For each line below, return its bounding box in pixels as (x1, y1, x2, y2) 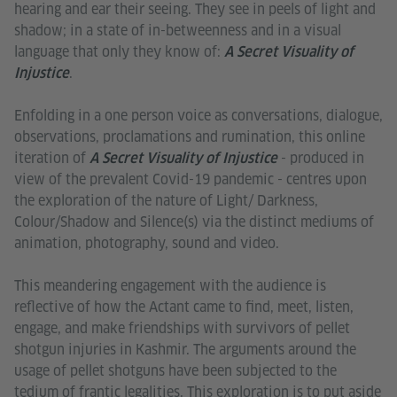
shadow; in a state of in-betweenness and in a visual (14, 21, 341, 41)
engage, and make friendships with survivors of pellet (14, 319, 350, 339)
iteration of (14, 149, 90, 168)
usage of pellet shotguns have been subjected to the (14, 362, 337, 381)
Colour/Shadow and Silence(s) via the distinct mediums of (14, 213, 374, 232)
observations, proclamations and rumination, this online (14, 128, 365, 147)
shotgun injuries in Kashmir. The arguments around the (14, 340, 356, 360)
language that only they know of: (14, 43, 224, 62)
